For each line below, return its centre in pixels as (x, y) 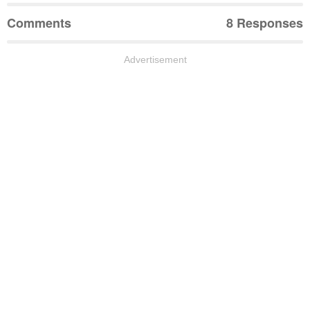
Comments (39, 22)
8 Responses (265, 22)
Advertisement (155, 59)
